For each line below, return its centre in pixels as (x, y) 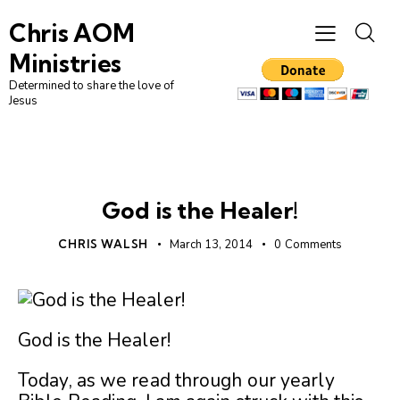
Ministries (65, 64)
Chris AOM (72, 33)
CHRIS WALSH (104, 244)
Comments (313, 245)
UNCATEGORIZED (200, 177)
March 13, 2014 (212, 245)
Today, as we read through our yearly (176, 381)
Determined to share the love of (92, 86)
